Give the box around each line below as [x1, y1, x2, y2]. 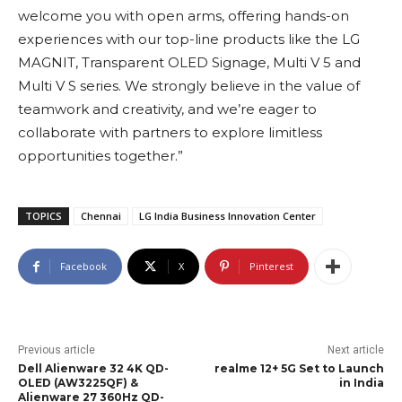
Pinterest [249, 259, 293, 274]
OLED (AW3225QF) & [18, 376, 138, 390]
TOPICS [25, 209, 62, 223]
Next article [327, 344, 384, 357]
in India [338, 376, 384, 390]
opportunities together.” [18, 147, 183, 165]
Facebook [60, 259, 107, 274]
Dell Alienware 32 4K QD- [18, 362, 169, 376]
